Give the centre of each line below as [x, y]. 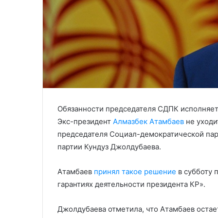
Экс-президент [85, 122]
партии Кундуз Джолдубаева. [109, 147]
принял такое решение [135, 172]
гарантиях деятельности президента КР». [131, 184]
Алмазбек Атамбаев [148, 122]
